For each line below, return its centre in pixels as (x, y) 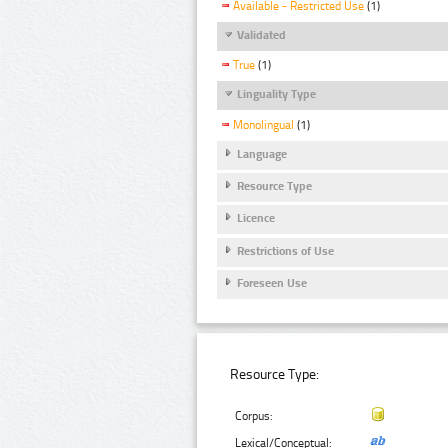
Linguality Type (276, 94)
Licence (256, 218)
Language (262, 153)
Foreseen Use (272, 283)
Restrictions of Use (285, 250)
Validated (261, 35)
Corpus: (254, 415)
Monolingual (263, 124)
